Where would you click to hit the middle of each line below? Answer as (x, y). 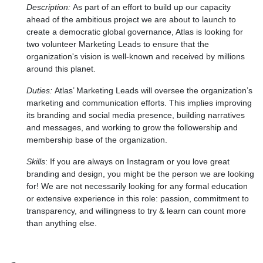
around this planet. (61, 68)
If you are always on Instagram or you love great (140, 161)
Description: (50, 7)
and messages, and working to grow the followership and (132, 127)
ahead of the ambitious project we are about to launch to (131, 19)
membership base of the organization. (97, 139)
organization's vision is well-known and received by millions (136, 56)
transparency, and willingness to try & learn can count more (136, 210)
